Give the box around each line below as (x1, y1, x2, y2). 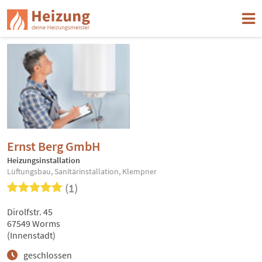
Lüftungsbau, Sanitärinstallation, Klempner (7, 166, 157, 177)
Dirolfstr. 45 (7, 206, 53, 218)
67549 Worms (7, 218, 60, 230)
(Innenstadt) (7, 229, 56, 242)
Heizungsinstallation (7, 155, 80, 166)
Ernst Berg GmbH (7, 138, 101, 155)
